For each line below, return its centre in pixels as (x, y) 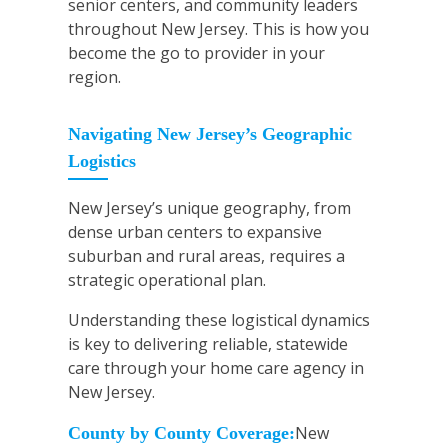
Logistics (102, 161)
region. (94, 77)
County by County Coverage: (181, 433)
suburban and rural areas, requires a (206, 256)
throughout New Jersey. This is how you (218, 29)
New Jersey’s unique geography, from (209, 208)
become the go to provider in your (196, 53)
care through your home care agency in (216, 368)
